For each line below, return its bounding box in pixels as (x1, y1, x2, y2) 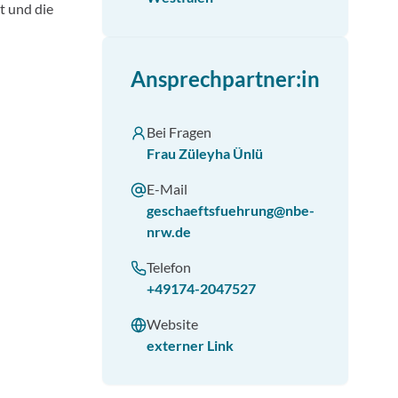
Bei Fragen (147, 123, 211, 140)
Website (147, 315, 198, 332)
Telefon (147, 259, 191, 275)
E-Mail (147, 180, 187, 197)
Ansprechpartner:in (131, 66, 320, 92)
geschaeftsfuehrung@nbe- (147, 202, 314, 219)
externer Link (147, 337, 234, 354)
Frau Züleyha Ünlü (147, 145, 263, 162)
